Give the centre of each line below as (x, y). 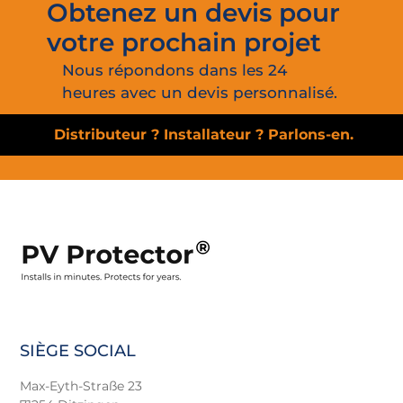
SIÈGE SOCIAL (77, 350)
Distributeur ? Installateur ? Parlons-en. (203, 134)
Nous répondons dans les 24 (174, 71)
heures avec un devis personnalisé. (199, 93)
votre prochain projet (184, 42)
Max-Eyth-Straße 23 (81, 386)
